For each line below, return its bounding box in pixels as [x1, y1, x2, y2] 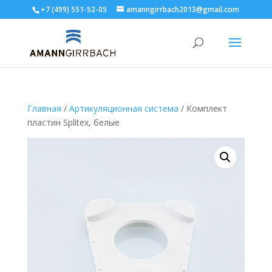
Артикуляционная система [69, 103, 178, 114]
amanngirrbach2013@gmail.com [126, 4, 240, 15]
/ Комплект [178, 103, 227, 114]
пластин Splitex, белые [27, 117, 120, 128]
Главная [27, 103, 61, 114]
